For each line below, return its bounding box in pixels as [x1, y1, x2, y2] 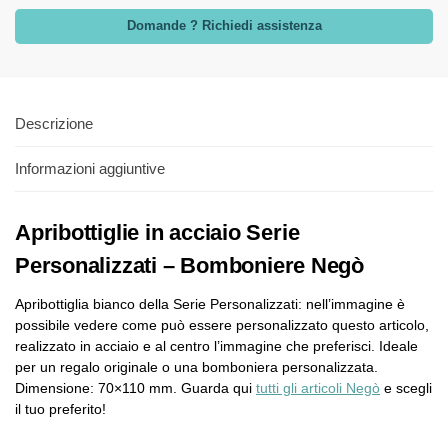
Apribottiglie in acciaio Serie [15, 220, 300, 246]
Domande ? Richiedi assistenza [126, 19, 322, 34]
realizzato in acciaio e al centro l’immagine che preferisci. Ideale [15, 338, 418, 355]
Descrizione [15, 114, 93, 132]
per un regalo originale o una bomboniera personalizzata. [15, 359, 378, 376]
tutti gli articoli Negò [256, 380, 380, 397]
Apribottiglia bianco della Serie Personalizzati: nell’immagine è [15, 296, 405, 313]
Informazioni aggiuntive [15, 159, 165, 177]
